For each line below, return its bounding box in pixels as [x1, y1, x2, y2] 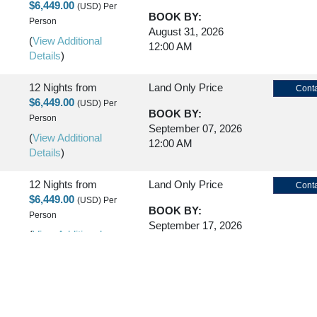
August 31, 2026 [149, 25, 224, 38]
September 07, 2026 [149, 122, 242, 134]
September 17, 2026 [149, 219, 242, 231]
